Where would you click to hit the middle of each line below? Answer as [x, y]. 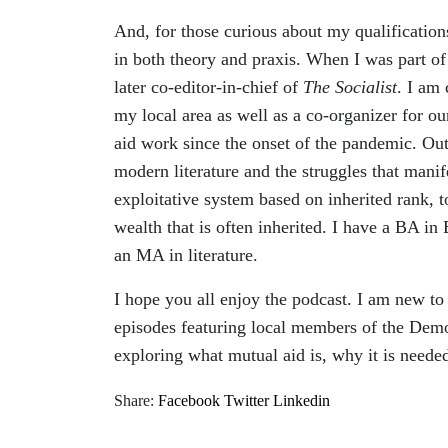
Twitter [246, 400]
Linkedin [301, 400]
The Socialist [350, 86]
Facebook [189, 400]
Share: [134, 400]
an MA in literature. [188, 254]
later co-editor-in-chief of [208, 86]
